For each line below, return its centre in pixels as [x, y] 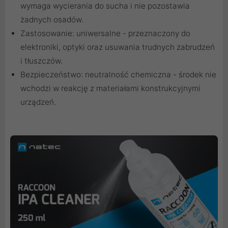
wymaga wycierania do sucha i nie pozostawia [105, 6]
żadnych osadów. [52, 20]
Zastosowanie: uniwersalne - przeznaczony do [105, 34]
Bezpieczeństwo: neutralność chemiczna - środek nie [118, 75]
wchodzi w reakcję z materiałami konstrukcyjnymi [110, 89]
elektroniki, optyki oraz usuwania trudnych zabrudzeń [118, 47]
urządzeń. [38, 102]
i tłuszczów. [41, 61]
